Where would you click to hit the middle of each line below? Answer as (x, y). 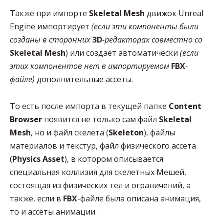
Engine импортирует (51, 27)
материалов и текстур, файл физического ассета (103, 145)
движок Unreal (174, 13)
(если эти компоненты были (145, 27)
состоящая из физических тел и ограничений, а (100, 185)
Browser (26, 119)
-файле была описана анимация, (139, 198)
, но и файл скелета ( (70, 132)
